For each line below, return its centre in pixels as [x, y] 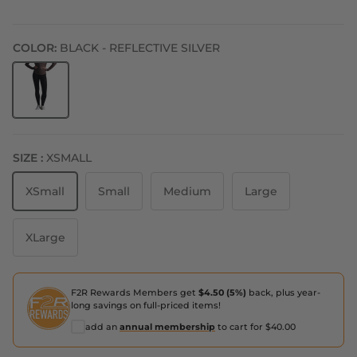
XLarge [45, 238]
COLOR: [36, 48]
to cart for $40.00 [255, 326]
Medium [187, 192]
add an [102, 326]
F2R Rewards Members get [135, 293]
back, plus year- [283, 293]
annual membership [167, 326]
